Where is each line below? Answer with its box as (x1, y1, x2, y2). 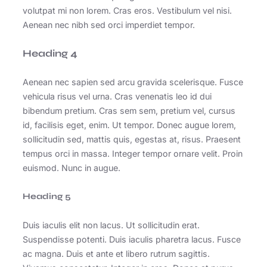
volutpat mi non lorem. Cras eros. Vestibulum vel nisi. (23, 5, 232, 16)
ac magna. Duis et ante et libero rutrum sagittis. (23, 248, 210, 259)
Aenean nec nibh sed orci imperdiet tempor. (23, 20, 195, 30)
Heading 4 (23, 48, 77, 60)
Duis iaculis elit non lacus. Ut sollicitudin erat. (23, 219, 200, 230)
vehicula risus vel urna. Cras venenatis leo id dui (23, 91, 212, 102)
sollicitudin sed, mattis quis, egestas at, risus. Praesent (23, 134, 241, 145)
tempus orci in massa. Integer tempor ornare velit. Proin (23, 148, 243, 159)
